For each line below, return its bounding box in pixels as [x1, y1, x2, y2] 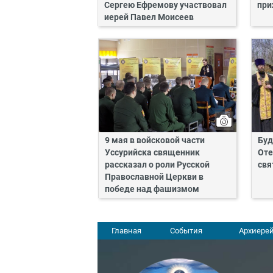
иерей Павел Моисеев [104, 12, 194, 23]
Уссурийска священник [105, 147, 200, 158]
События [169, 226, 202, 236]
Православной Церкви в [105, 172, 204, 183]
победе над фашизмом [105, 184, 199, 195]
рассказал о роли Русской [105, 160, 210, 171]
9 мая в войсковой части [105, 135, 205, 146]
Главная [112, 226, 141, 236]
